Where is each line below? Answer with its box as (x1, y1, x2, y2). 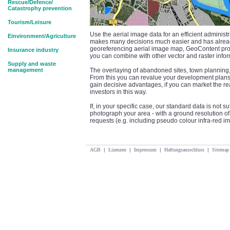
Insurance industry (8, 47, 59, 53)
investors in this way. (90, 88, 147, 95)
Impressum (134, 147, 157, 152)
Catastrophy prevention (8, 5, 72, 11)
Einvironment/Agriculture (8, 33, 76, 39)
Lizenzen (108, 147, 126, 152)
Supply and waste (8, 61, 56, 67)
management (8, 67, 43, 73)
